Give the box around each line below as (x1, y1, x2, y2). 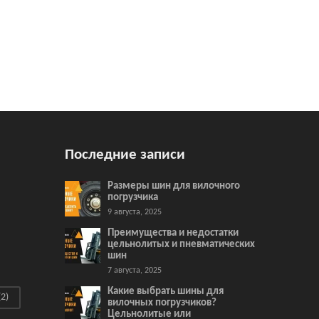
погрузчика (108, 192, 158, 203)
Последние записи (65, 147, 185, 162)
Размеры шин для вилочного (108, 181, 240, 192)
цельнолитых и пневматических (108, 239, 255, 250)
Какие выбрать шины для (108, 286, 224, 297)
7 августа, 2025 (108, 266, 162, 275)
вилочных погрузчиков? (108, 298, 216, 308)
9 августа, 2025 (108, 208, 162, 216)
